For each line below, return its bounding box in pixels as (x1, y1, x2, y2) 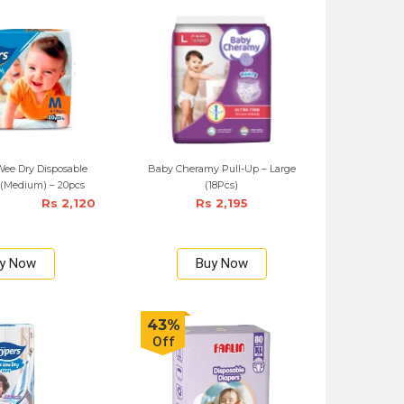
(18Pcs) (205, 179, 239, 191)
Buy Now (195, 255, 248, 271)
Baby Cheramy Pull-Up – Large (147, 162, 296, 175)
